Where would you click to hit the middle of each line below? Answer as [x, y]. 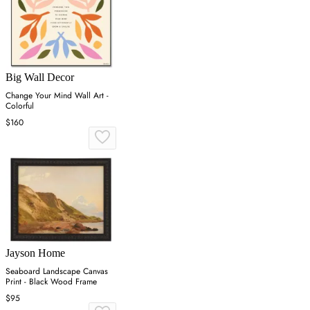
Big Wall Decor [40, 77]
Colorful [20, 106]
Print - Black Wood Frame [51, 281]
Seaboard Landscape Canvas [57, 271]
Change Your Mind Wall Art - [57, 96]
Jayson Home [35, 253]
